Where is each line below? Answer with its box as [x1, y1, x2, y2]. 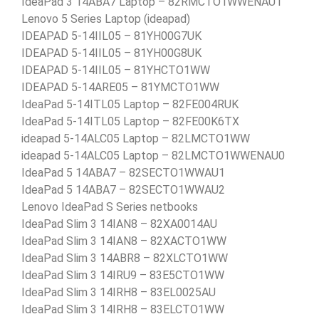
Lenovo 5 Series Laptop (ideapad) [21, 11, 190, 26]
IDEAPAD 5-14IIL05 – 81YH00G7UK [21, 28, 202, 43]
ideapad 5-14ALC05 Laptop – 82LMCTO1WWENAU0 [21, 148, 285, 162]
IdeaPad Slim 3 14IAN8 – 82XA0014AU [21, 216, 217, 231]
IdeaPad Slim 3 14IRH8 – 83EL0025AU [21, 285, 216, 299]
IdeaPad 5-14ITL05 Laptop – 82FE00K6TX [21, 114, 239, 128]
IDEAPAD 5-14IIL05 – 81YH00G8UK [21, 46, 202, 60]
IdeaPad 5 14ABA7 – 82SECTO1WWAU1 [21, 165, 225, 179]
